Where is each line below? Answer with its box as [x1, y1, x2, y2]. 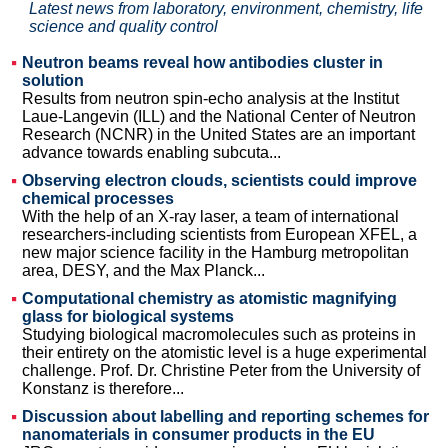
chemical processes [22, 190, 174, 207]
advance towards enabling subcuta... [22, 144, 281, 161]
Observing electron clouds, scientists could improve [22, 172, 417, 189]
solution [22, 72, 84, 89]
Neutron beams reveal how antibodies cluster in [22, 54, 383, 71]
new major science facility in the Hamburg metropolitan [22, 244, 409, 261]
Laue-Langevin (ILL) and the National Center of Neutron [22, 108, 416, 125]
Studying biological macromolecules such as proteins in [22, 326, 416, 343]
